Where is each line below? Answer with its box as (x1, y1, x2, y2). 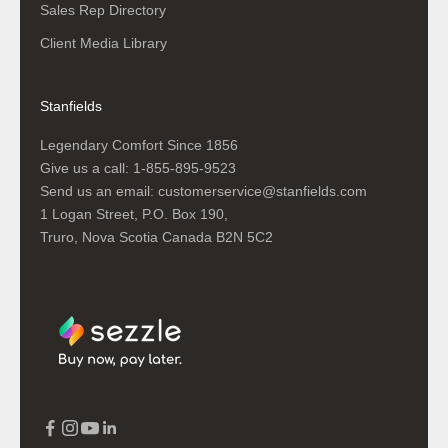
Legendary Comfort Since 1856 (40, 136, 238, 153)
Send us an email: (40, 182, 158, 199)
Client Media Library (40, 34, 167, 51)
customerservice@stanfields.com (158, 182, 367, 199)
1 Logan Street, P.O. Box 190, (40, 205, 228, 222)
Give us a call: (40, 159, 133, 176)
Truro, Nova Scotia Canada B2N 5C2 (40, 228, 273, 245)
